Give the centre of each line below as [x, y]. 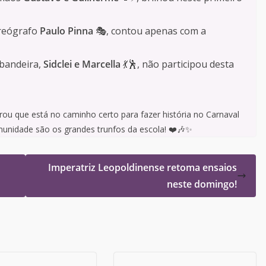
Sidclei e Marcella [82, 64]
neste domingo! [202, 184]
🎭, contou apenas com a [150, 31]
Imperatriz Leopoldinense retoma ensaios [142, 168]
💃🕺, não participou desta [177, 64]
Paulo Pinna [66, 31]
